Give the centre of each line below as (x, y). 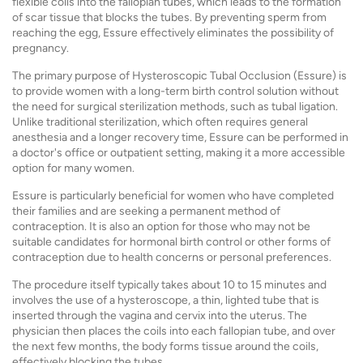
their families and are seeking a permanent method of (146, 211)
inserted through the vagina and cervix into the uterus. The (160, 316)
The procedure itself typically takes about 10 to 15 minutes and (169, 285)
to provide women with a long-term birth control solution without (175, 91)
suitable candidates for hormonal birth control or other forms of (171, 242)
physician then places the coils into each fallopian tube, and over (174, 331)
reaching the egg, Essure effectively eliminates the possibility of (173, 33)
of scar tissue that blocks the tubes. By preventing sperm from (169, 17)
